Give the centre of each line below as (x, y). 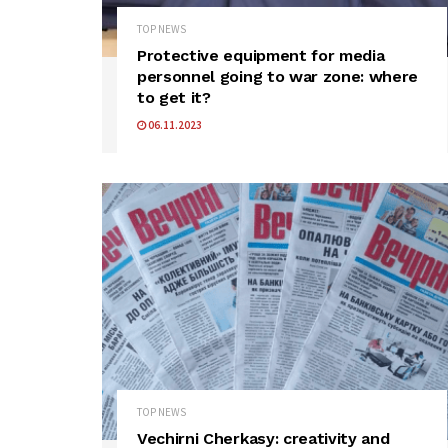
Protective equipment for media (261, 55)
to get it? (174, 97)
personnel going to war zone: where (278, 76)
